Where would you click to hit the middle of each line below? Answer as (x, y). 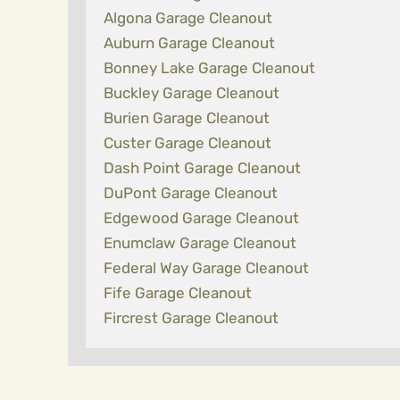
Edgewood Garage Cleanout (201, 218)
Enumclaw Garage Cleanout (200, 243)
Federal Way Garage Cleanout (206, 268)
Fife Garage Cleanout (178, 293)
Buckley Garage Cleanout (192, 93)
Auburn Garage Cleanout (189, 43)
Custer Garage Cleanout (187, 143)
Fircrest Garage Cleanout (191, 318)
